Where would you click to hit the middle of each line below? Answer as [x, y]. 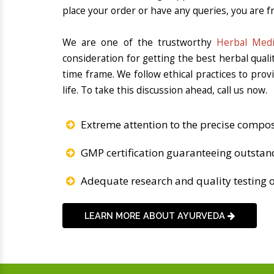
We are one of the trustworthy [140, 43]
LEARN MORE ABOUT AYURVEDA [156, 215]
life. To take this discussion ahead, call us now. [165, 91]
